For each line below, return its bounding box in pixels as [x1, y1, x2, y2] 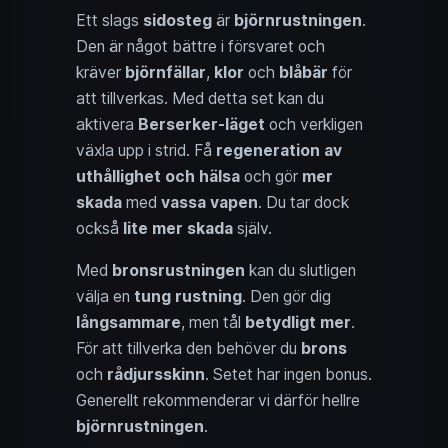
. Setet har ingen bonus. [205, 365, 372, 385]
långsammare [76, 313, 181, 333]
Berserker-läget [138, 115, 265, 135]
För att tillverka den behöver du [76, 339, 301, 359]
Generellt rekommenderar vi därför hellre [76, 391, 360, 411]
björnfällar [125, 63, 206, 83]
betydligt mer [245, 313, 351, 333]
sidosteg [143, 11, 212, 31]
